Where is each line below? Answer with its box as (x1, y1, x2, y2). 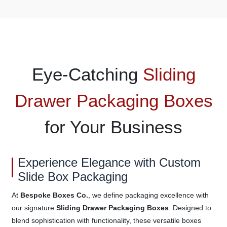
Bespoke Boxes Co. (20, 191, 88, 199)
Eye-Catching (31, 64, 143, 84)
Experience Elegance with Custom (17, 155, 201, 169)
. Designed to (168, 203, 211, 212)
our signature (11, 203, 56, 212)
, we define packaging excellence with (88, 191, 209, 199)
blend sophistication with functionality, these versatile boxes (11, 216, 201, 224)
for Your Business (45, 117, 182, 137)
